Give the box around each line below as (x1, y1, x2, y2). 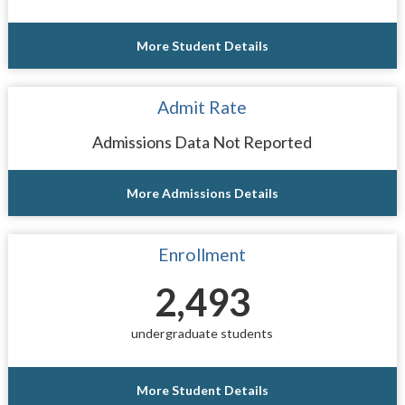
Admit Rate (157, 96, 248, 118)
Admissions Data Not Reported (92, 131, 313, 152)
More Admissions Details (126, 184, 278, 201)
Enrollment (158, 243, 247, 265)
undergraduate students (131, 325, 274, 341)
